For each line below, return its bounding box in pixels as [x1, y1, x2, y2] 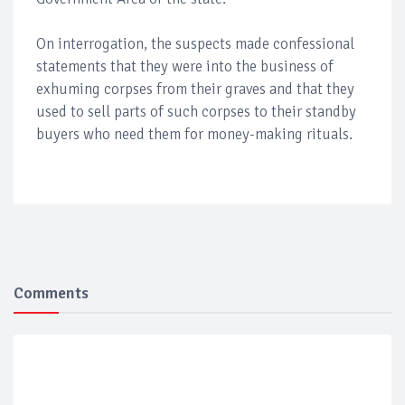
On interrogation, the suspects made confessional [36, 33, 354, 53]
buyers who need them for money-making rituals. [36, 124, 353, 144]
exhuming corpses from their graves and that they [36, 79, 354, 99]
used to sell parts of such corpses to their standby [36, 101, 356, 121]
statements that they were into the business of [36, 56, 334, 76]
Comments [14, 282, 89, 303]
